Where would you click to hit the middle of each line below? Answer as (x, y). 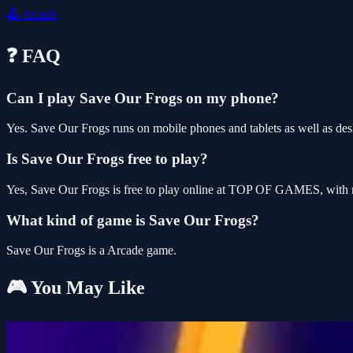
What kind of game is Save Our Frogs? (133, 220)
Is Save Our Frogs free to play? (107, 159)
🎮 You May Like (76, 288)
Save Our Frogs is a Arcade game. (91, 251)
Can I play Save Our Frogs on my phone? (143, 98)
